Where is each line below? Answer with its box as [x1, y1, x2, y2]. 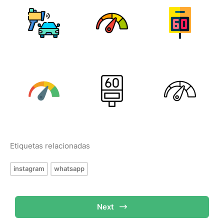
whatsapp [54, 164, 84, 172]
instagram [13, 164, 44, 172]
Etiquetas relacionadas [10, 141, 90, 150]
